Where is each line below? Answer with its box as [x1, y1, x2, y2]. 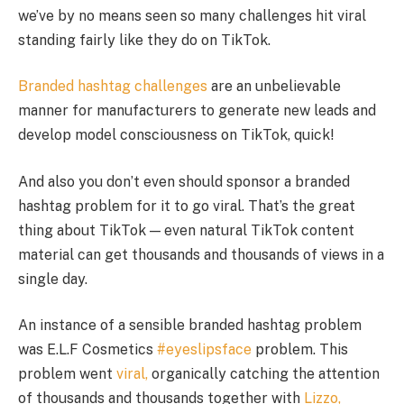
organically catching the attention [148, 365, 380, 383]
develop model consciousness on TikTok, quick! [18, 126, 334, 144]
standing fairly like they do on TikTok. [18, 31, 271, 49]
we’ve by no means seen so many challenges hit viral [18, 6, 366, 24]
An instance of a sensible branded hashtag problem [18, 317, 362, 335]
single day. [18, 270, 87, 288]
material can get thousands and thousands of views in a [18, 245, 384, 263]
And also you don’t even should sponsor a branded [18, 172, 350, 190]
